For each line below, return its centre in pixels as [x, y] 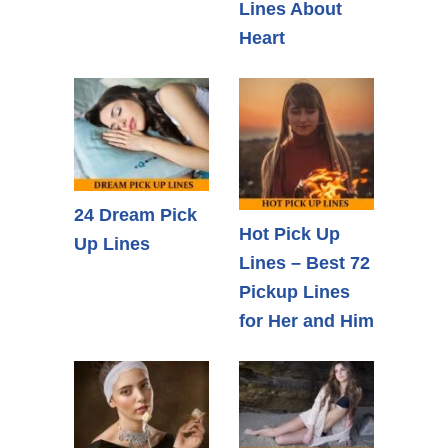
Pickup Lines [294, 291]
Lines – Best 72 [304, 262]
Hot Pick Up [289, 233]
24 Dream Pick [135, 214]
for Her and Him [306, 320]
